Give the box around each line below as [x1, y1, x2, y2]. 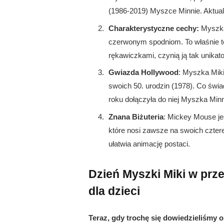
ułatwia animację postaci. [108, 139, 190, 148]
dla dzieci [88, 184, 140, 197]
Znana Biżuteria [108, 112, 163, 121]
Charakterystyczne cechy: [108, 23, 199, 32]
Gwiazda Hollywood [108, 68, 178, 77]
